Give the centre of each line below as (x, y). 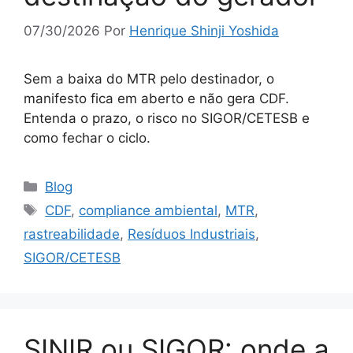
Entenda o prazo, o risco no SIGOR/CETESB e (167, 118)
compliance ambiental (149, 210)
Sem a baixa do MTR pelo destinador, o (149, 78)
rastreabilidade (72, 234)
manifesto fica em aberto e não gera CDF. (156, 98)
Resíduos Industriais (191, 234)
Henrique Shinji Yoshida (204, 30)
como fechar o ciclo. (87, 137)
